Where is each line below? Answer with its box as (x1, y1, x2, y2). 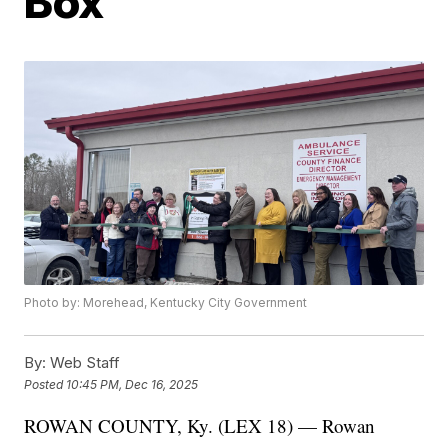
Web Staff (46, 353, 121, 373)
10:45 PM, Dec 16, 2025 (66, 376, 199, 392)
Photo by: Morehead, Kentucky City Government (24, 295, 308, 311)
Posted (24, 376, 67, 392)
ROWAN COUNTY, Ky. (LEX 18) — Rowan (24, 413, 376, 439)
